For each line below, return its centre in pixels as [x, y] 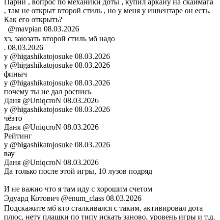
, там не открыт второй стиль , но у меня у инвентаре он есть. [107, 11]
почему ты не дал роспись [48, 92]
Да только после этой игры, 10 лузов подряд [78, 171]
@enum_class [82, 198]
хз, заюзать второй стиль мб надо [59, 39]
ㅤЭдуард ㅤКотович [32, 198]
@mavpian [25, 29]
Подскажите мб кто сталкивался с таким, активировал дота [103, 208]
